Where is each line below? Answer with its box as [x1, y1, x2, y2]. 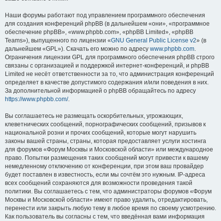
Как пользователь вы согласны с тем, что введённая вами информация [5, 213, 205, 220]
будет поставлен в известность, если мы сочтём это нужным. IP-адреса [5, 171, 205, 178]
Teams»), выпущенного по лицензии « [5, 37, 111, 44]
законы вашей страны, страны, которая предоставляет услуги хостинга [5, 138, 206, 145]
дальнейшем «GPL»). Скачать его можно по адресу [5, 45, 150, 52]
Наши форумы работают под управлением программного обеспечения [5, 12, 205, 19]
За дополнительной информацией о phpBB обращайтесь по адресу [5, 87, 196, 94]
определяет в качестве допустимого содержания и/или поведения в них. [5, 79, 209, 86]
